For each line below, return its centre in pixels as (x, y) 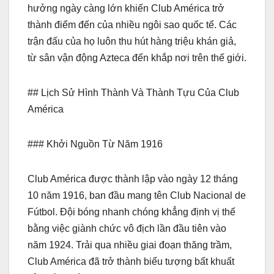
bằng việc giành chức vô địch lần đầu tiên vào (127, 228)
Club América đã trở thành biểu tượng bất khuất (131, 261)
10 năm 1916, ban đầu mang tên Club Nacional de (137, 195)
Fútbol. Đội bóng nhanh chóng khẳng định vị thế (131, 212)
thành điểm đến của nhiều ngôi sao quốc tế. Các (132, 24)
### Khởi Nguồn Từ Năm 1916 (95, 144)
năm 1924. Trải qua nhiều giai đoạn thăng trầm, (130, 245)
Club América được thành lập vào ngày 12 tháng (133, 179)
